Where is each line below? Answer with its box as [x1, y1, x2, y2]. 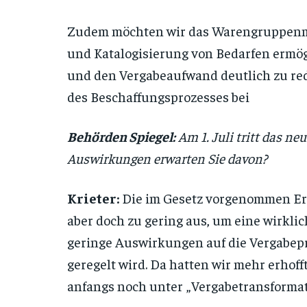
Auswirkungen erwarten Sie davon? [66, 149, 267, 167]
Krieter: [66, 189, 119, 206]
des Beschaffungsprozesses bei [66, 88, 249, 105]
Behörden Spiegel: [66, 127, 175, 145]
